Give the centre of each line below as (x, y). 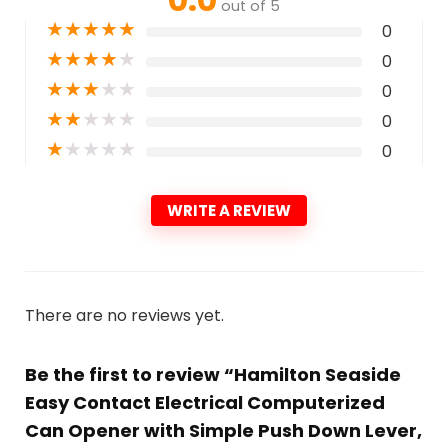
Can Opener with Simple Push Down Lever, (223, 431)
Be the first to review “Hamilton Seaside (212, 375)
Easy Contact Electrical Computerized (204, 403)
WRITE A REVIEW (229, 211)
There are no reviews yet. (124, 316)
